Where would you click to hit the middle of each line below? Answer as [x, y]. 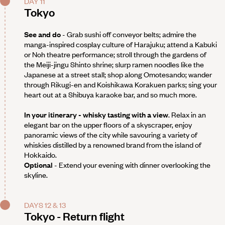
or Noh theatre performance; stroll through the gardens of [115, 54]
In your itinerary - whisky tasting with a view [96, 115]
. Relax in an [187, 115]
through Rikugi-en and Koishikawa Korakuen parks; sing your [121, 85]
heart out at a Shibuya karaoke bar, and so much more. [110, 95]
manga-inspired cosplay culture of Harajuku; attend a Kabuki [121, 44]
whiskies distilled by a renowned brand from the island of [113, 145]
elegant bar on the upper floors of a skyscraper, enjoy [108, 125]
